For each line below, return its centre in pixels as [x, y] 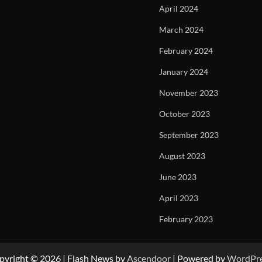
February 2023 [186, 219]
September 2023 [189, 135]
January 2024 [184, 72]
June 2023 [178, 177]
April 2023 [179, 198]
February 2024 [186, 51]
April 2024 [179, 8]
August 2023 [182, 156]
